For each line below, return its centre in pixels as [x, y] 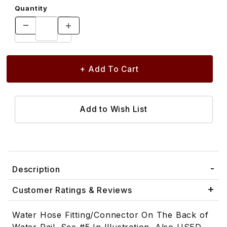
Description [36, 169]
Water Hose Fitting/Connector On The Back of [110, 215]
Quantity [31, 8]
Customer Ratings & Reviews [72, 190]
